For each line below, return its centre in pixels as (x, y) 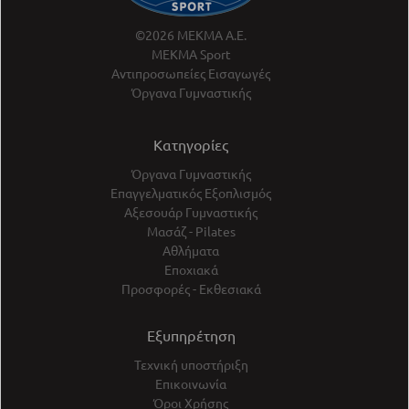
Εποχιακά (191, 270)
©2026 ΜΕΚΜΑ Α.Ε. (191, 35)
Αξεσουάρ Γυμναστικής (191, 212)
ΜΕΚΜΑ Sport (191, 54)
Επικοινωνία (191, 384)
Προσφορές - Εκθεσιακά (191, 289)
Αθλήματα (191, 251)
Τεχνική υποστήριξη (191, 365)
